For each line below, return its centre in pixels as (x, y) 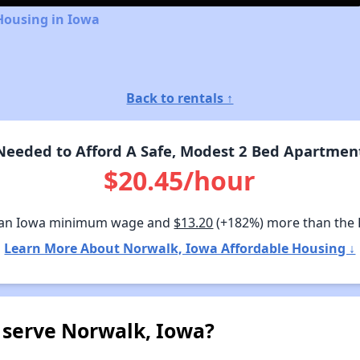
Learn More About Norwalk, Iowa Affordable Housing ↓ (180, 248)
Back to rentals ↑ (180, 98)
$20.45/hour (180, 180)
